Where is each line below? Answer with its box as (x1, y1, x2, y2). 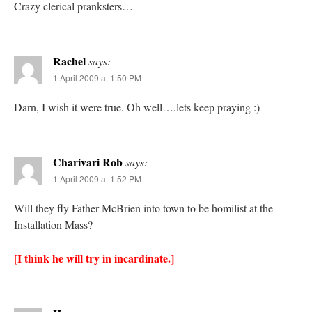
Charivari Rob (53, 154, 123, 171)
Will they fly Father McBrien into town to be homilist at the (14, 201, 273, 216)
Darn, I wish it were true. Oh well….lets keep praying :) (14, 100, 260, 115)
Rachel (53, 53, 86, 70)
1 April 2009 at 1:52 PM (53, 173, 141, 185)
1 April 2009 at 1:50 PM (53, 72, 141, 84)
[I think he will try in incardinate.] (14, 250, 174, 267)
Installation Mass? (14, 217, 93, 233)
